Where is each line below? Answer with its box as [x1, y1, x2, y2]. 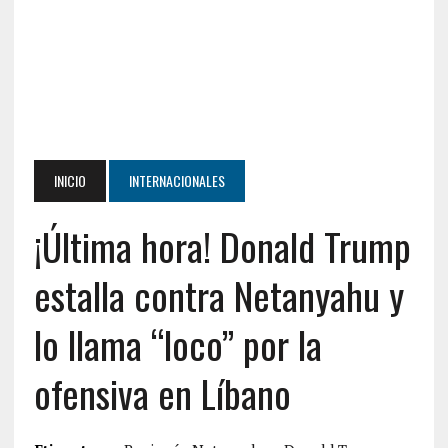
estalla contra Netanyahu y [33, 267, 404, 323]
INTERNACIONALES [128, 170, 225, 191]
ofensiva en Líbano [33, 365, 291, 421]
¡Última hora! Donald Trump [33, 218, 411, 274]
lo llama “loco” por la [33, 316, 322, 372]
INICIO [53, 170, 86, 191]
